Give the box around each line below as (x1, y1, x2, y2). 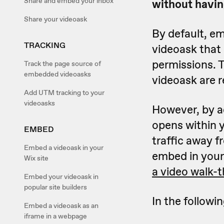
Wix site (24, 153, 48, 162)
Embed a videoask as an (24, 201, 98, 210)
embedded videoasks (24, 69, 91, 78)
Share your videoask (24, 14, 87, 23)
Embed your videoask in (24, 172, 98, 181)
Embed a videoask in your (24, 143, 103, 152)
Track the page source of (24, 59, 101, 68)
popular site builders (24, 182, 87, 191)
